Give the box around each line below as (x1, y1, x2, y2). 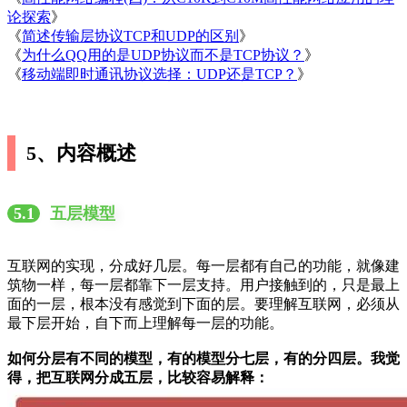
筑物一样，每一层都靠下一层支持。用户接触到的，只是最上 (7, 276, 400, 293)
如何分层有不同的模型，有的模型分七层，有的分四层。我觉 (7, 350, 400, 366)
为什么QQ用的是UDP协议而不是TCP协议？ (22, 46, 304, 63)
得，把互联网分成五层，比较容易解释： (7, 369, 269, 385)
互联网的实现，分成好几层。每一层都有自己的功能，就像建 (7, 257, 400, 273)
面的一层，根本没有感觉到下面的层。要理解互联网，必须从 (7, 295, 400, 312)
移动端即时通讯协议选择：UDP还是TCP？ (22, 65, 297, 82)
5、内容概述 (26, 141, 137, 164)
